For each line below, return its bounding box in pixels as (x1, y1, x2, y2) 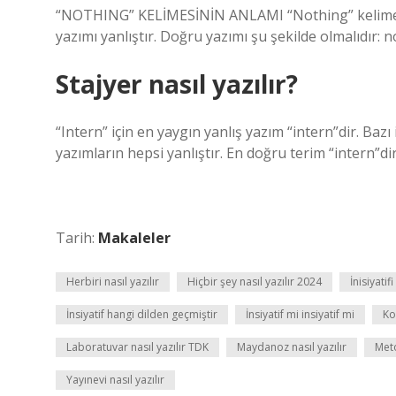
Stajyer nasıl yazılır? (56, 67, 298, 101)
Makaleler (98, 228, 171, 247)
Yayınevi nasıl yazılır (66, 372, 164, 387)
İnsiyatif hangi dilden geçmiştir (66, 307, 217, 322)
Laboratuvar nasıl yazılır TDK (66, 339, 209, 354)
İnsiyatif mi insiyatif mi (246, 307, 354, 322)
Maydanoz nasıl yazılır (237, 339, 346, 354)
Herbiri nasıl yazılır (66, 274, 159, 289)
